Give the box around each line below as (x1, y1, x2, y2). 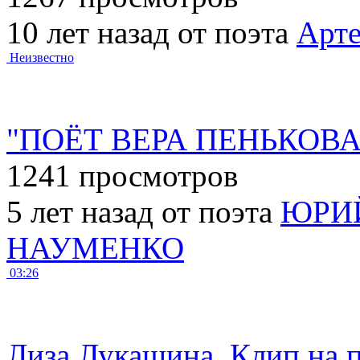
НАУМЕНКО (6, 230, 184, 265)
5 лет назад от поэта (6, 194, 280, 229)
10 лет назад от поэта (6, 14, 297, 50)
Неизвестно (10, 50, 74, 64)
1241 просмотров (6, 157, 238, 193)
